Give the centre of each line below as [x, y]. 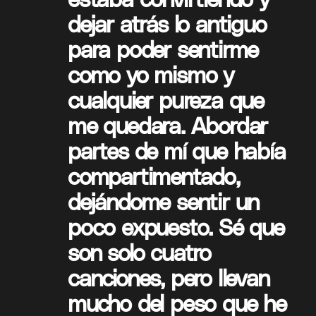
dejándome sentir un [164, 201]
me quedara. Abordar [168, 124]
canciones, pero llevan [169, 277]
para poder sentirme [163, 48]
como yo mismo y [151, 74]
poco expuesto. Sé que [176, 226]
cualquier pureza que [166, 99]
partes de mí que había [177, 150]
